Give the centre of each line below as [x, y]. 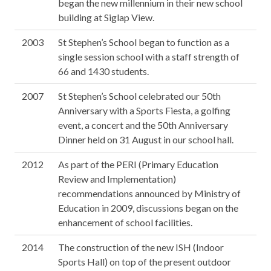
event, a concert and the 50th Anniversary [143, 125]
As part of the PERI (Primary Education [138, 165]
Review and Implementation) [117, 179]
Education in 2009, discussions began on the [148, 208]
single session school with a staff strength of [149, 57]
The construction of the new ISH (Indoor [141, 247]
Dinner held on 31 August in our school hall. [146, 140]
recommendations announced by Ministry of [149, 194]
